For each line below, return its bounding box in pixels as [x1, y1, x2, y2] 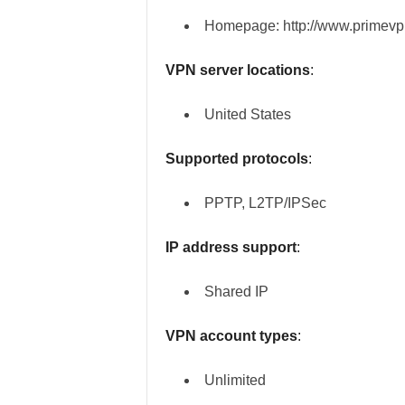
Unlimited [203, 372, 266, 388]
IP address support [165, 240, 297, 255]
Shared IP [203, 284, 268, 299]
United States [203, 107, 291, 122]
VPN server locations [165, 62, 310, 78]
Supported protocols [165, 151, 308, 166]
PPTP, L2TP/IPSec [203, 195, 326, 211]
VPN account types [165, 328, 297, 344]
